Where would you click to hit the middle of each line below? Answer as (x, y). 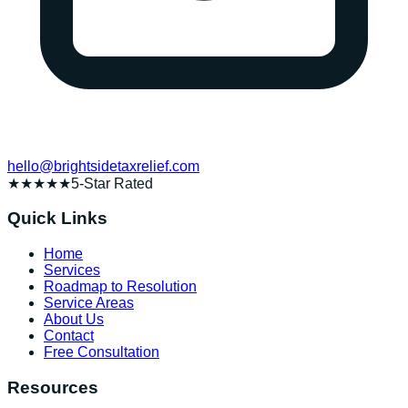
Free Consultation (102, 352)
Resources (53, 387)
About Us (74, 320)
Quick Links (57, 219)
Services (72, 270)
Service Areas (89, 303)
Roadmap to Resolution (120, 287)
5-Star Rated (112, 183)
